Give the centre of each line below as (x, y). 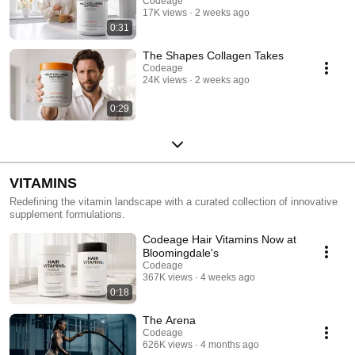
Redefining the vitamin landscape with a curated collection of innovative (174, 201)
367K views (168, 277)
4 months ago (230, 344)
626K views (168, 344)
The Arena (169, 320)
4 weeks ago (228, 277)
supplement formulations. (67, 214)
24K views (165, 80)
